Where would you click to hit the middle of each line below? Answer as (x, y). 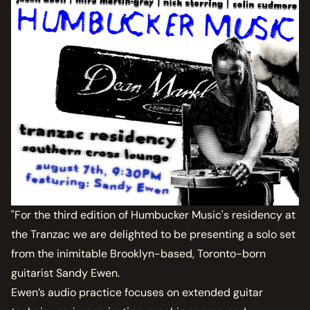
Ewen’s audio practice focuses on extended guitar (137, 293)
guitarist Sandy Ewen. (65, 273)
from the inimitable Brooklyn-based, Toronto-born (138, 254)
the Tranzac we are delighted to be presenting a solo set (153, 235)
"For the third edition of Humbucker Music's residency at (153, 215)
